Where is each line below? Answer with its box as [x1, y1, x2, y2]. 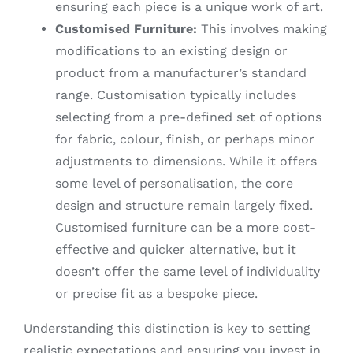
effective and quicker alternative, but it [54, 241, 296, 257]
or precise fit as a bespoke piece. [54, 285, 258, 301]
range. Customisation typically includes [54, 87, 296, 102]
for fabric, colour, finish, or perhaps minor [54, 131, 314, 147]
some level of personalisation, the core [54, 175, 293, 191]
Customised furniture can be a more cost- [54, 219, 316, 235]
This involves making [196, 20, 327, 36]
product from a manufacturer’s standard [54, 65, 307, 80]
